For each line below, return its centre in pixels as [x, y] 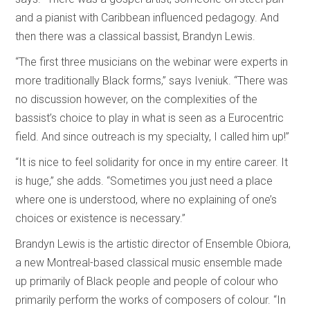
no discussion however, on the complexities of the [137, 99]
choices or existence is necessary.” [101, 218]
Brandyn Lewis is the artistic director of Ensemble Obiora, [153, 244]
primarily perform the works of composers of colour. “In [151, 300]
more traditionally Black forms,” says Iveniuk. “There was [152, 80]
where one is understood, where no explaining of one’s [146, 199]
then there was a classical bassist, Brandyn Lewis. [136, 36]
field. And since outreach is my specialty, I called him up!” [153, 136]
